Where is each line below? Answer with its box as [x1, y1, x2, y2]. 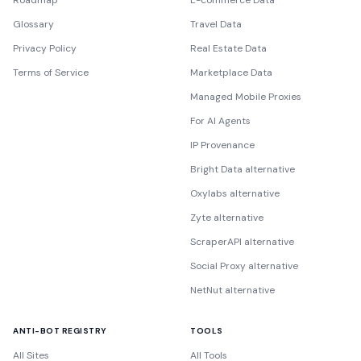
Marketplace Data [190, 66, 272, 79]
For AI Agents [190, 114, 251, 127]
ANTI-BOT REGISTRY [13, 326, 107, 336]
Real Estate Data [190, 42, 267, 55]
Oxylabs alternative [190, 187, 280, 200]
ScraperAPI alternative [190, 235, 294, 248]
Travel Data [190, 18, 242, 31]
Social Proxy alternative [190, 259, 298, 272]
